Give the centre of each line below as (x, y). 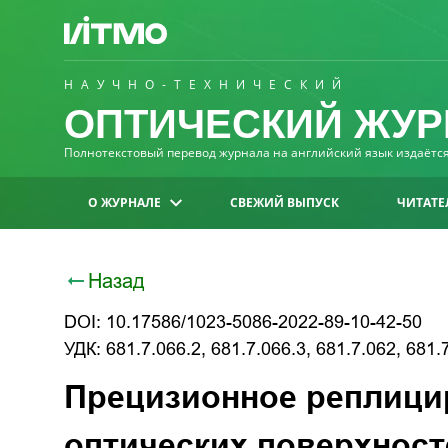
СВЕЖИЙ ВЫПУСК (285, 202)
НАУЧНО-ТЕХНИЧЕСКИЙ (206, 84)
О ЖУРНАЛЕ (124, 202)
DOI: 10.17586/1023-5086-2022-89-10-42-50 (243, 322)
